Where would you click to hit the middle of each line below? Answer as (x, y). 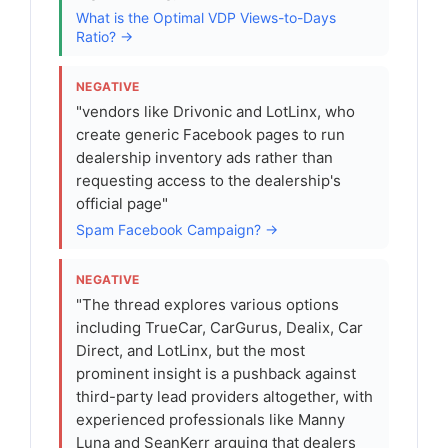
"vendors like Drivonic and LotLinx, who (215, 111)
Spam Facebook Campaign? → (177, 229)
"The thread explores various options (207, 304)
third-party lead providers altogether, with (224, 396)
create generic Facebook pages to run (210, 134)
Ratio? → (104, 36)
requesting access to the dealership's (208, 180)
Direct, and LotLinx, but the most (190, 350)
